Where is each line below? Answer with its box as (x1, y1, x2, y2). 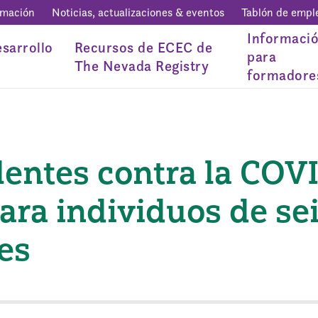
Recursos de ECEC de (74, 38, 212, 57)
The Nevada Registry (74, 56, 209, 75)
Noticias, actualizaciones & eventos (52, 5, 224, 20)
